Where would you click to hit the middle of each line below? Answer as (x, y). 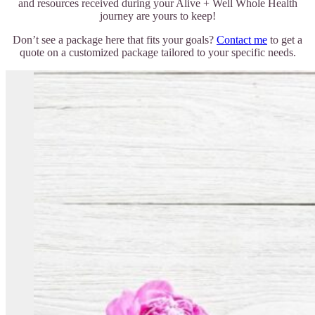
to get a (285, 39)
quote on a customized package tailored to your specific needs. (157, 52)
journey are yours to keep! (157, 15)
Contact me (242, 39)
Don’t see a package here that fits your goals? (115, 39)
